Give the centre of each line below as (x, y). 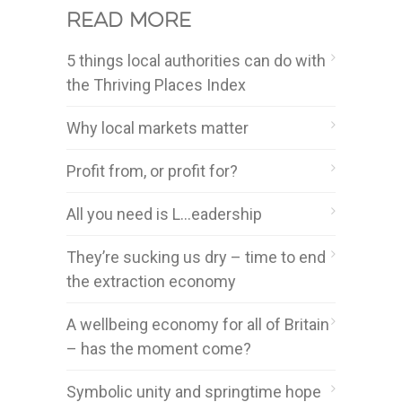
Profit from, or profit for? (152, 170)
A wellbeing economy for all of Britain (198, 324)
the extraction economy (151, 281)
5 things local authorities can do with (196, 60)
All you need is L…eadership (164, 214)
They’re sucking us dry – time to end (196, 257)
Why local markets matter (157, 127)
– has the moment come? (159, 348)
